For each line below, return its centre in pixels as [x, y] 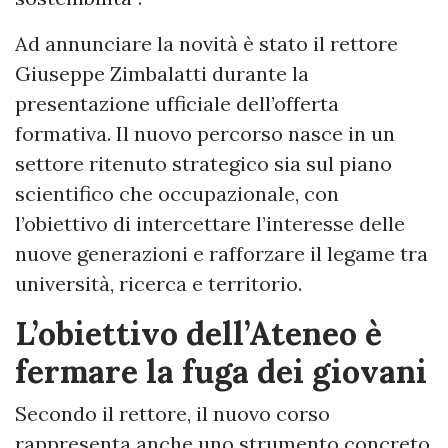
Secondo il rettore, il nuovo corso [172, 413]
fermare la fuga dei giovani [221, 371]
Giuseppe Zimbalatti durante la [162, 73]
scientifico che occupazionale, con [177, 193]
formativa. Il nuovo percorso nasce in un [205, 133]
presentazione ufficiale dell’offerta [177, 103]
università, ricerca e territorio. [158, 283]
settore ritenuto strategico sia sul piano [203, 163]
